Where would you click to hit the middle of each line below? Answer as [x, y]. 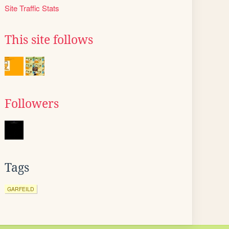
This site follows [49, 40]
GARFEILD [21, 189]
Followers [32, 104]
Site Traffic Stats [32, 8]
